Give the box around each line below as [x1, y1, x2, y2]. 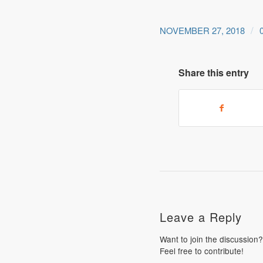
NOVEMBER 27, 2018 [159, 24, 245, 37]
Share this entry [178, 66, 249, 80]
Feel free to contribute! [159, 245, 244, 257]
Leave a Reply [159, 208, 242, 226]
